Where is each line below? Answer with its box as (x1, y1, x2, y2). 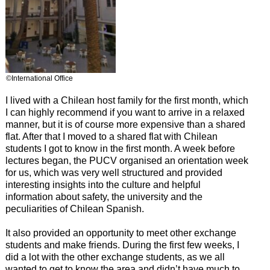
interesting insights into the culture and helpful (5, 180, 201, 190)
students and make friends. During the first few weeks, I (5, 240, 239, 251)
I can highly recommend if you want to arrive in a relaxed (5, 107, 245, 118)
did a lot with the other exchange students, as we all (5, 252, 225, 263)
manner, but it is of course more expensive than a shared (5, 119, 245, 130)
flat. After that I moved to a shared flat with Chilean (5, 131, 218, 142)
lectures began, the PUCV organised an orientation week (5, 155, 248, 166)
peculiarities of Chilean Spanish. (5, 204, 144, 215)
